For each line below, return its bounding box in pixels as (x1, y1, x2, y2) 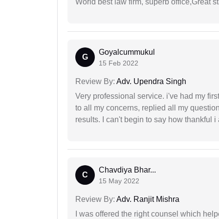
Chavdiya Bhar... (99, 166, 156, 175)
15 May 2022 (99, 177, 139, 185)
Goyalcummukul (99, 48, 155, 57)
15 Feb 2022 (99, 59, 138, 67)
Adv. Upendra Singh (115, 77, 186, 86)
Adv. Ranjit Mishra (115, 195, 179, 204)
